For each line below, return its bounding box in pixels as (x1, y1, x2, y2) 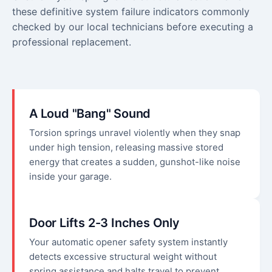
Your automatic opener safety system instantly (29, 236, 228, 248)
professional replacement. (12, 36, 131, 49)
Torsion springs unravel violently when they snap (29, 127, 240, 139)
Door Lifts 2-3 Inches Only (29, 216, 180, 231)
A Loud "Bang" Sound (29, 106, 151, 121)
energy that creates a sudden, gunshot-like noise (29, 156, 240, 168)
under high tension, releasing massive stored (29, 141, 223, 154)
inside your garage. (29, 171, 112, 183)
